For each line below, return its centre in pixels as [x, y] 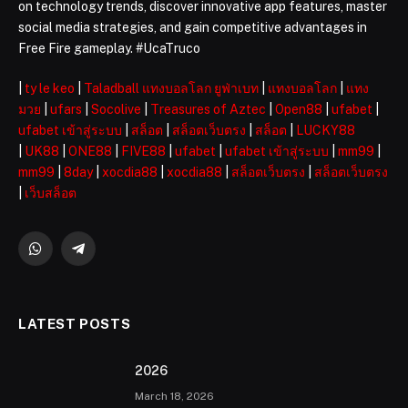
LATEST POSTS [75, 323]
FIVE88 [143, 151]
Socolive [116, 109]
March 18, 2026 [174, 396]
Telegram [105, 256]
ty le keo [50, 88]
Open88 [299, 109]
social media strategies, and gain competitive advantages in [193, 27]
